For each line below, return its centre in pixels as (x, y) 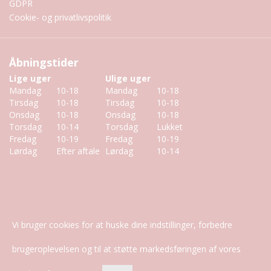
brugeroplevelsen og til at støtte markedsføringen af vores (126, 249)
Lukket (170, 127)
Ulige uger (128, 79)
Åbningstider (44, 63)
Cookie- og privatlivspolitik (60, 18)
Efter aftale (78, 151)
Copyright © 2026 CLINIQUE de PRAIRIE (135, 243)
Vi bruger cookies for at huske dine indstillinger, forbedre (122, 225)
